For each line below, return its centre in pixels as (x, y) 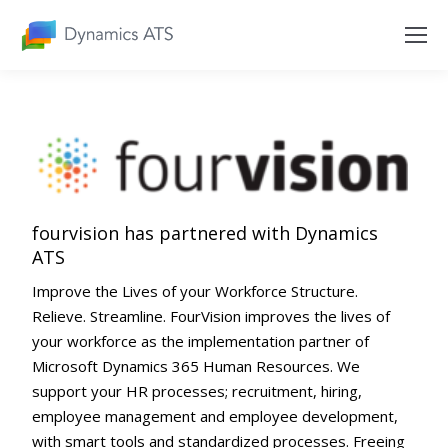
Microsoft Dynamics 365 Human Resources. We (196, 365)
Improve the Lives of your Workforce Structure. (195, 290)
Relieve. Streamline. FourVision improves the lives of (211, 315)
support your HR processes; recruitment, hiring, (197, 390)
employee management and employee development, (215, 415)
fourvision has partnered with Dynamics (205, 232)
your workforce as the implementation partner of (201, 340)
